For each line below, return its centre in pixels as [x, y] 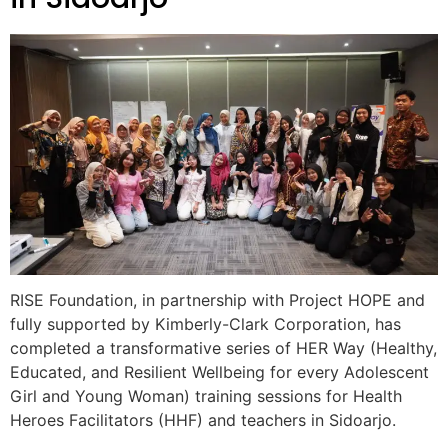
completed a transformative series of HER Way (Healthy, [223, 348]
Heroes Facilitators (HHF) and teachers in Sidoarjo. [203, 420]
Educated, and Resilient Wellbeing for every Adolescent [219, 372]
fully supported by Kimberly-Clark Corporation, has [205, 324]
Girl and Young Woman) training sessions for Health [206, 396]
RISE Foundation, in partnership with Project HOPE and [217, 300]
